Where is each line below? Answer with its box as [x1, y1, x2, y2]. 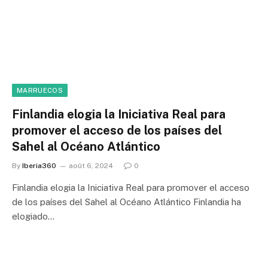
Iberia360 [22, 161, 56, 170]
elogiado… [12, 211, 54, 221]
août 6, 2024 [69, 161, 113, 170]
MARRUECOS [17, 86, 63, 94]
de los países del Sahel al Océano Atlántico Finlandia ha [12, 196, 241, 207]
